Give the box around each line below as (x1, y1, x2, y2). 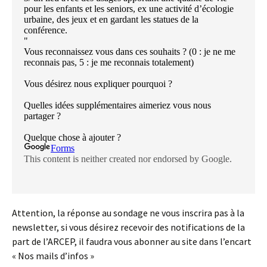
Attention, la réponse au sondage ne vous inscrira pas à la (12, 207, 244, 219)
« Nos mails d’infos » (12, 250, 94, 262)
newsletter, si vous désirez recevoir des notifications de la (12, 221, 245, 234)
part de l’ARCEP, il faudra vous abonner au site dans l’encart (12, 235, 252, 248)
